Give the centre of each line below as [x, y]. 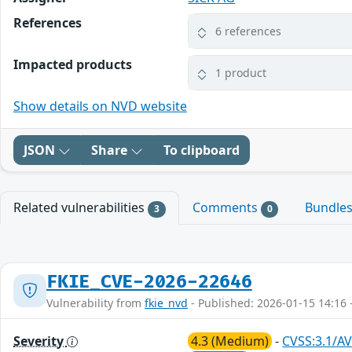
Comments [226, 208]
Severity [40, 341]
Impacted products [73, 65]
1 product [241, 73]
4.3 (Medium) [230, 341]
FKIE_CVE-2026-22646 [149, 282]
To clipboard [202, 150]
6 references [249, 31]
